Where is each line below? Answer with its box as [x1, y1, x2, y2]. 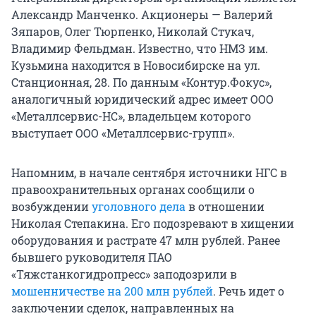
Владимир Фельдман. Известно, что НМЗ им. [11, 41, 268, 56]
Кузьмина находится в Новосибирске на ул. [11, 58, 260, 73]
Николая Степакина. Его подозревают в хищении [11, 216, 294, 231]
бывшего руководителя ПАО [11, 250, 172, 265]
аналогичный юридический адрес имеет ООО [11, 92, 274, 107]
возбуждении [11, 199, 92, 214]
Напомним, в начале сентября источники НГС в [11, 165, 287, 181]
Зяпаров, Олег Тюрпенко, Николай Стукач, [11, 24, 254, 39]
